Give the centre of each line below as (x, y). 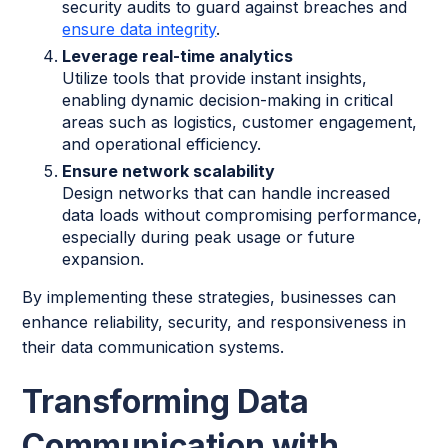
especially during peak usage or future (209, 237)
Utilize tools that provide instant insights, (215, 78)
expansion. (103, 259)
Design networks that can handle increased (226, 193)
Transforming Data (165, 402)
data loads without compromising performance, (242, 215)
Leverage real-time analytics (178, 56)
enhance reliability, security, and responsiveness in (214, 322)
